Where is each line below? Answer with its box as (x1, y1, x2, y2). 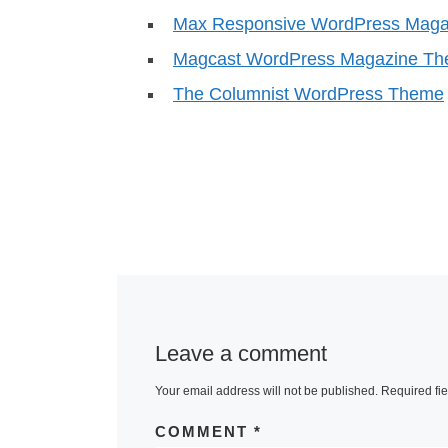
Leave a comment (154, 340, 327, 366)
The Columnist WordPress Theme (173, 84, 444, 105)
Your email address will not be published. (154, 384, 378, 399)
